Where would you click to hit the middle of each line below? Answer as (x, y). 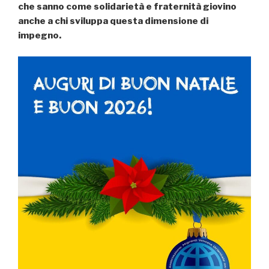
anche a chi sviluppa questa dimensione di (113, 21)
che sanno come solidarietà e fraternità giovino (127, 7)
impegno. (40, 36)
